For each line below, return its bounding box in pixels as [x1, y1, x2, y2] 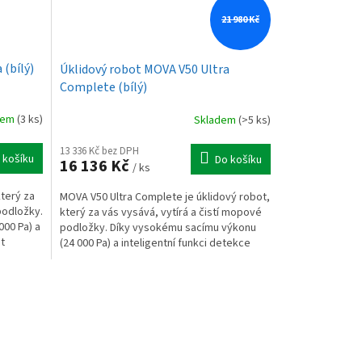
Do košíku [214, 152, 262, 169]
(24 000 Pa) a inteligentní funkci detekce [59, 235, 250, 252]
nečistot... [59, 250, 107, 267]
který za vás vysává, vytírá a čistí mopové [59, 204, 262, 221]
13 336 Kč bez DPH [59, 144, 139, 159]
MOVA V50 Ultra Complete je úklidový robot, [59, 189, 270, 206]
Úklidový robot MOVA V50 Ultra [59, 61, 229, 79]
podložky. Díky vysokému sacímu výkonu [59, 220, 256, 237]
